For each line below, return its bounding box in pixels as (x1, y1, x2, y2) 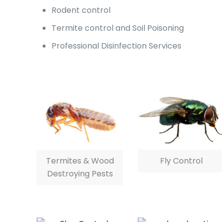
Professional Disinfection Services (52, 40, 182, 52)
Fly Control (160, 155, 203, 166)
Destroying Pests (47, 167, 113, 179)
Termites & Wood (46, 155, 114, 166)
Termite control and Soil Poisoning (52, 22, 184, 34)
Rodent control (52, 4, 111, 16)
